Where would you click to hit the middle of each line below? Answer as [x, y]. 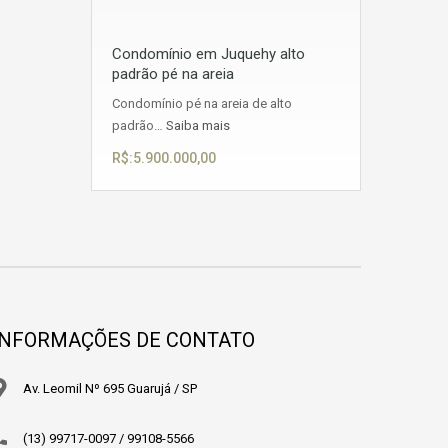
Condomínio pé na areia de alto [202, 103]
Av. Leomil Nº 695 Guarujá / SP [110, 388]
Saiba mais [198, 125]
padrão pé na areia [173, 74]
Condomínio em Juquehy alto [208, 54]
